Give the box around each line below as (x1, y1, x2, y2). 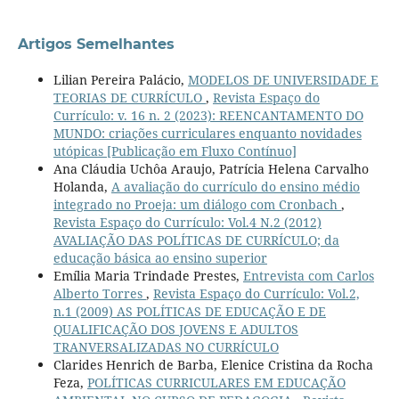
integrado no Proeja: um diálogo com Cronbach (53, 195, 341, 213)
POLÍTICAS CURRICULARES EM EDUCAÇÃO (86, 373, 346, 391)
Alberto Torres (53, 284, 146, 302)
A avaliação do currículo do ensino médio (110, 177, 360, 195)
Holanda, (53, 177, 111, 195)
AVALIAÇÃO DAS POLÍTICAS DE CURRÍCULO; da (53, 231, 339, 248)
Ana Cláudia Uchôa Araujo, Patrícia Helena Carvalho (53, 159, 369, 177)
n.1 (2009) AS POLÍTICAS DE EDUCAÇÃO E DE (53, 302, 326, 320)
